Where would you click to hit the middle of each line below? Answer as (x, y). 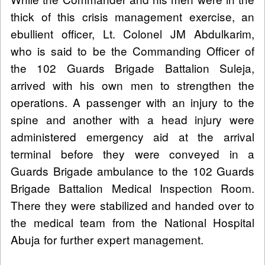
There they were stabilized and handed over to (132, 205)
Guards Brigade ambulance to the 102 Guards (132, 170)
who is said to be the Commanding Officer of (132, 50)
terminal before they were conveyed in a (132, 153)
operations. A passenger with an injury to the (132, 102)
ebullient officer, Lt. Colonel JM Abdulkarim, (132, 33)
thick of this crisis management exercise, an (132, 16)
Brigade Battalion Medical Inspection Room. (132, 188)
